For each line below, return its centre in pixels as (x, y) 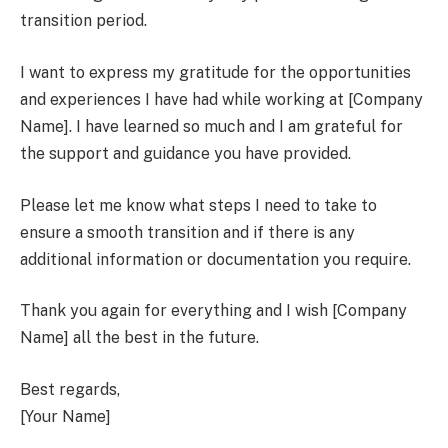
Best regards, (70, 389)
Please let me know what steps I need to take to (198, 205)
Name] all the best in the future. (139, 338)
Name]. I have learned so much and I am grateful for (211, 127)
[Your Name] (65, 416)
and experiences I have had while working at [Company (221, 100)
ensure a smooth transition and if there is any (187, 232)
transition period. (83, 21)
